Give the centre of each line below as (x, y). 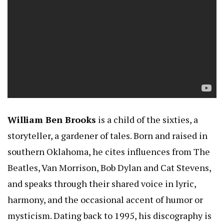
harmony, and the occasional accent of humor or (105, 199)
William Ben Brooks (52, 119)
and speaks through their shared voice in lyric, (102, 183)
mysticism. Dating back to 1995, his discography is (109, 215)
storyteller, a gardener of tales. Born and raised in (107, 135)
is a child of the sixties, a (147, 119)
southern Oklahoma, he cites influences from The (109, 151)
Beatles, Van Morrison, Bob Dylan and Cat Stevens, (109, 167)
